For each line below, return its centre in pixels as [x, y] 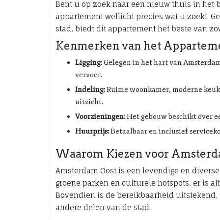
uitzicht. [89, 102]
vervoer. [89, 75]
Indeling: [90, 90]
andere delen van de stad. [103, 207]
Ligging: [89, 63]
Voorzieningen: [100, 117]
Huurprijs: [92, 131]
